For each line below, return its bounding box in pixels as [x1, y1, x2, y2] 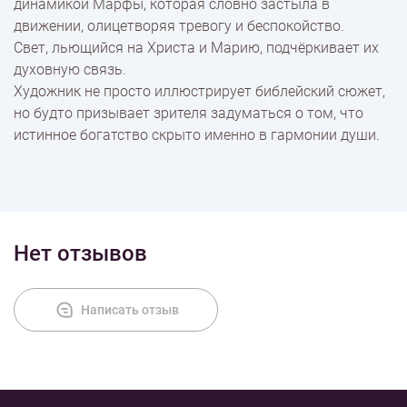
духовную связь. [14, 61, 126, 78]
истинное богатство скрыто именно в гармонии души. [14, 126, 380, 144]
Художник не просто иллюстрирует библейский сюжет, [14, 83, 385, 100]
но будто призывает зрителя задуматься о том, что [14, 104, 363, 122]
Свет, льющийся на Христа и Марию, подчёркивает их [14, 39, 379, 56]
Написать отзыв [80, 303, 179, 317]
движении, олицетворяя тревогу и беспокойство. [14, 17, 344, 35]
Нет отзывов [14, 241, 147, 266]
